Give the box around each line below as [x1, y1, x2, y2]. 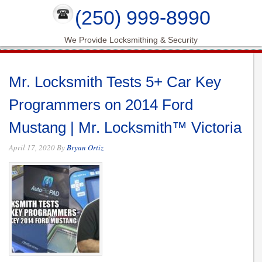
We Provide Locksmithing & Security [64, 35, 198, 45]
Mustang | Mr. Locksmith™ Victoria [9, 119, 242, 137]
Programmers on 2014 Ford [9, 96, 193, 114]
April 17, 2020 [9, 142, 55, 153]
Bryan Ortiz [67, 142, 104, 153]
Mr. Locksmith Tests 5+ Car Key [9, 73, 221, 91]
